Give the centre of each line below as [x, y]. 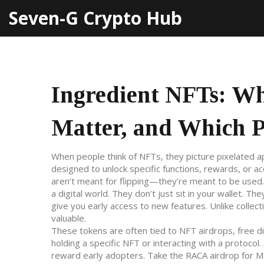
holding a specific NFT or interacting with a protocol [155, 243]
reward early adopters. [98, 255]
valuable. [69, 218]
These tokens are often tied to [115, 230]
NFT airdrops [206, 230]
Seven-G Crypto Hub [95, 18]
